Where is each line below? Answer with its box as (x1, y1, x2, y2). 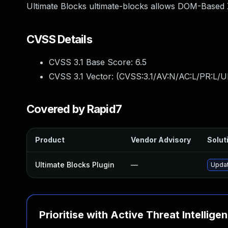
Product (35, 135, 65, 144)
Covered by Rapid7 (26, 102, 122, 116)
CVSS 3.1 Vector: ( (49, 71, 119, 81)
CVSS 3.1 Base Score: (49, 57, 135, 67)
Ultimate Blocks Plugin (35, 160, 115, 169)
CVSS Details (26, 33, 92, 46)
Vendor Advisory (131, 135, 191, 144)
